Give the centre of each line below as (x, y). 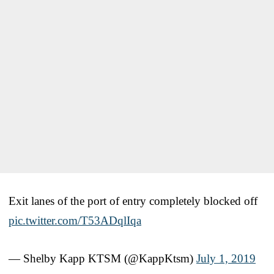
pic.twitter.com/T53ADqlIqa (75, 220)
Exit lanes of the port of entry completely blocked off (133, 201)
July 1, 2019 (226, 258)
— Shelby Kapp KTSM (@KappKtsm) (102, 258)
